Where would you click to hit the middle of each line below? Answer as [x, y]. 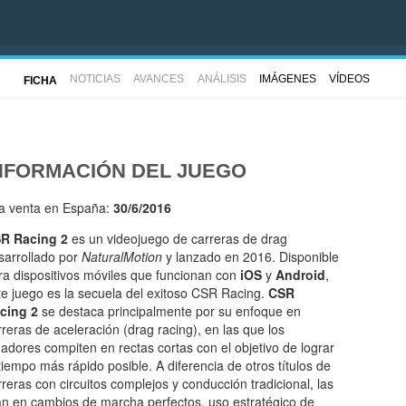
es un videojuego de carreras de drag [178, 239]
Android [300, 275]
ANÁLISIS [222, 78]
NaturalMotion [122, 257]
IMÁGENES [287, 78]
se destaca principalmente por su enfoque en [169, 311]
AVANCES [159, 78]
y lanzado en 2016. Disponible [251, 257]
